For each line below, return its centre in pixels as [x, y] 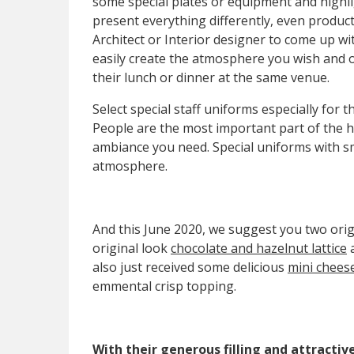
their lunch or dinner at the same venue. [211, 77]
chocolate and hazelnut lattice [259, 248]
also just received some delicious [190, 267]
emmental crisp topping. [164, 286]
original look [132, 248]
